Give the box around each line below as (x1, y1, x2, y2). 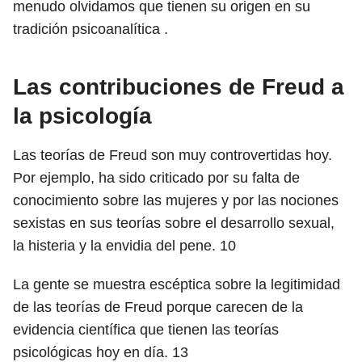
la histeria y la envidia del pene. (13, 238, 220, 254)
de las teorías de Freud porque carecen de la (13, 299, 303, 315)
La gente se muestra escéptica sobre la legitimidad (13, 276, 340, 293)
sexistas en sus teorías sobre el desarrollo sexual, (13, 215, 335, 231)
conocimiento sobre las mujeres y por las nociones (13, 192, 339, 208)
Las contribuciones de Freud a (13, 74, 344, 99)
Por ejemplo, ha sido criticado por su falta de (13, 170, 300, 186)
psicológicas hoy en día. (13, 344, 172, 360)
